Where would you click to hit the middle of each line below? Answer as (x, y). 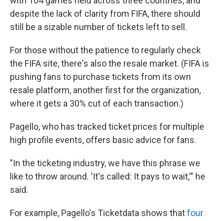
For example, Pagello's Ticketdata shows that (98, 213)
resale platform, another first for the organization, (105, 90)
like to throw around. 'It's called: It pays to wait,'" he (108, 176)
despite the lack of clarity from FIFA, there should (105, 14)
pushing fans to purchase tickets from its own (100, 77)
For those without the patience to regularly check (105, 50)
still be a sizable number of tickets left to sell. (98, 27)
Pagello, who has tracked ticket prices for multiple (107, 127)
